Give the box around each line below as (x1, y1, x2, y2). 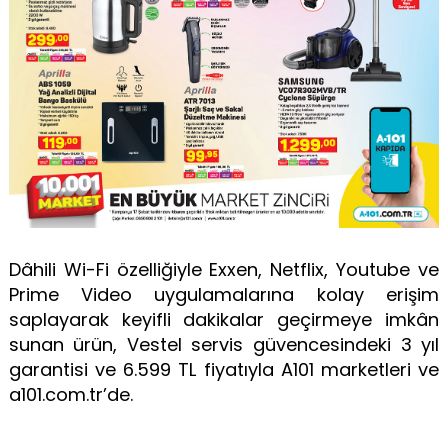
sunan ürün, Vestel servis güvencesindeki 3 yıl (8, 331, 440, 357)
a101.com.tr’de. (8, 381, 138, 407)
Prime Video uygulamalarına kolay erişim (8, 281, 440, 307)
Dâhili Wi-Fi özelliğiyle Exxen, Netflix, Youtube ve (8, 256, 440, 282)
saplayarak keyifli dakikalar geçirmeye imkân (8, 306, 440, 332)
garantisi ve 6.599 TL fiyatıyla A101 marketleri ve (8, 356, 440, 382)
